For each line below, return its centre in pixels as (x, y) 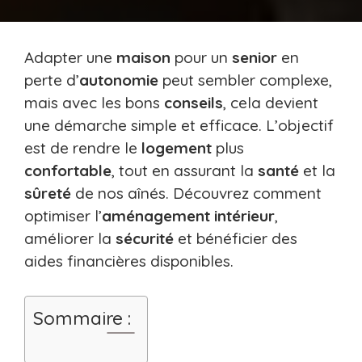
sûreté (48, 194)
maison (143, 58)
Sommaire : (82, 318)
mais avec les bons (94, 103)
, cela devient (271, 103)
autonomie (119, 80)
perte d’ (52, 80)
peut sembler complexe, (245, 80)
